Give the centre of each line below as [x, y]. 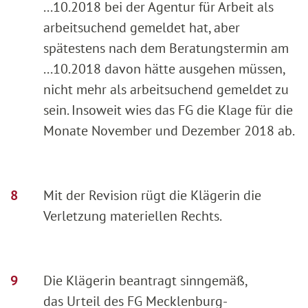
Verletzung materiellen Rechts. [133, 216]
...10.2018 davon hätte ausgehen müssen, [164, 68]
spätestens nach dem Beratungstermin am [166, 48]
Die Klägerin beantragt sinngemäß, [146, 280]
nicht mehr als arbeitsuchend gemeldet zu [166, 89]
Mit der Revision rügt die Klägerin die [152, 195]
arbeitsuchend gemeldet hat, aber [142, 27]
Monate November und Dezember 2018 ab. [169, 130]
